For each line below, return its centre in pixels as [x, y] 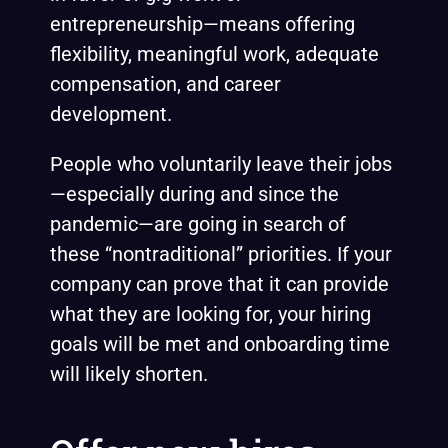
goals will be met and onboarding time [220, 344]
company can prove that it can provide [219, 284]
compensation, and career [165, 84]
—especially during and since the [194, 194]
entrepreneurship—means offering [202, 24]
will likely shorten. [129, 374]
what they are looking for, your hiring [210, 314]
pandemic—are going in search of [198, 224]
